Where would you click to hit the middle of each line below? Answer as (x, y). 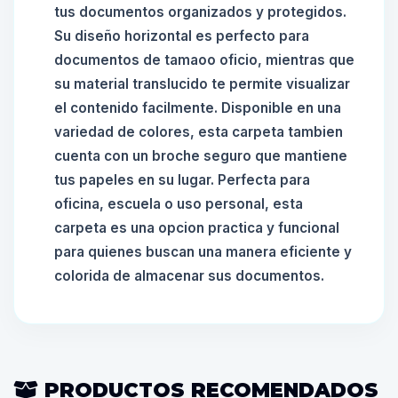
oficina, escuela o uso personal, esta (179, 204)
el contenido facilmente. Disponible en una (198, 108)
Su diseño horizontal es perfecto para (182, 36)
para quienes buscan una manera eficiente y (203, 252)
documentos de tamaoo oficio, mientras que (204, 60)
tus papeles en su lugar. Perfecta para (182, 180)
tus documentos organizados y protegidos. (200, 12)
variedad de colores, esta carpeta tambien (199, 132)
